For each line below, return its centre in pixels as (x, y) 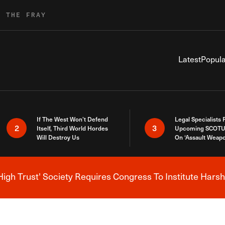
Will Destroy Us (58, 137)
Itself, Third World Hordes (73, 128)
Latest (190, 59)
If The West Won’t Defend (73, 119)
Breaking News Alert (152, 181)
